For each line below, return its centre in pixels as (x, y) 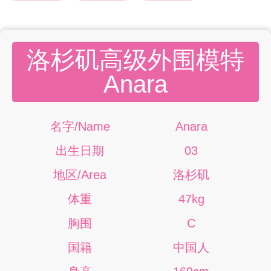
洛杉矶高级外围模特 (135, 60)
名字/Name (80, 126)
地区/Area (80, 175)
